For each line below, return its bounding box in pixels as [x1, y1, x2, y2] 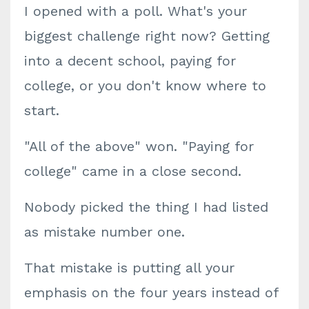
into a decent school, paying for [24, 52, 236, 69]
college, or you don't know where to [24, 77, 266, 94]
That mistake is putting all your [24, 259, 235, 276]
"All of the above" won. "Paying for [24, 138, 254, 154]
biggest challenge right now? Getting [24, 28, 270, 44]
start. [24, 102, 59, 119]
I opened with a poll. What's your [24, 3, 247, 19]
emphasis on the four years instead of [24, 284, 278, 301]
